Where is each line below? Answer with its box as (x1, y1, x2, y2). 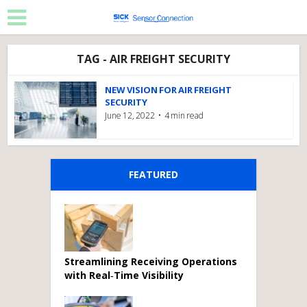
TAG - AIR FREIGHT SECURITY (77, 51, 230, 66)
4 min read (164, 110, 204, 121)
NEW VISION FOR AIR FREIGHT (105, 84, 232, 96)
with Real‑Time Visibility (64, 268, 184, 282)
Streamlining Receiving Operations (64, 254, 237, 268)
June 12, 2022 (105, 110, 156, 121)
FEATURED (129, 167, 178, 181)
